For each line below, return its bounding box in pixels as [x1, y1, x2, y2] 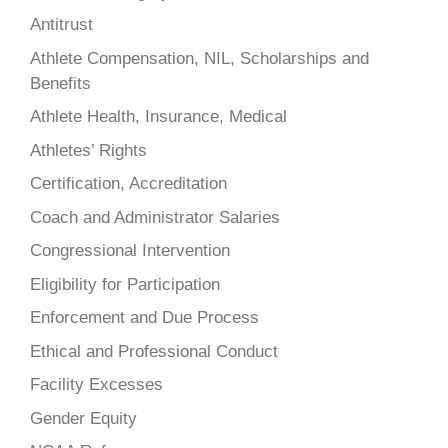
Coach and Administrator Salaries [30, 207, 280, 227]
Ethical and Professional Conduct [30, 341, 278, 361]
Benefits [30, 73, 91, 93]
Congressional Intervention [30, 241, 230, 261]
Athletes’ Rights [30, 140, 147, 160]
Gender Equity [30, 408, 137, 428]
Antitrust [30, 15, 93, 35]
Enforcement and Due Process [30, 308, 259, 328]
